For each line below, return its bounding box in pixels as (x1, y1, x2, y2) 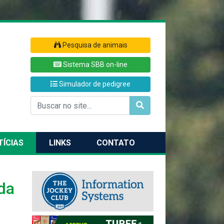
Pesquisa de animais (60, 41, 127, 49)
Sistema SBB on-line (61, 60, 127, 68)
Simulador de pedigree (57, 80, 130, 88)
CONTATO (96, 137, 135, 147)
